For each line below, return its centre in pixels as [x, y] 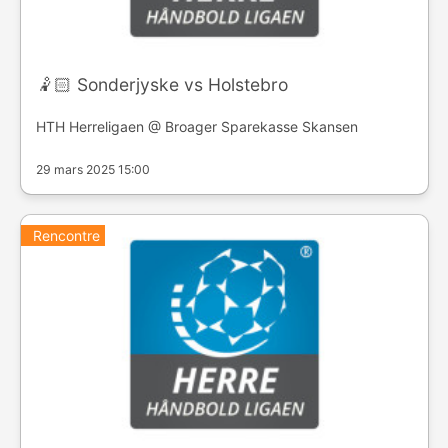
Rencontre [66, 236]
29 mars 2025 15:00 [92, 170]
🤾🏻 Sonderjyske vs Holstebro [161, 85]
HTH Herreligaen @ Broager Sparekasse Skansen [196, 127]
